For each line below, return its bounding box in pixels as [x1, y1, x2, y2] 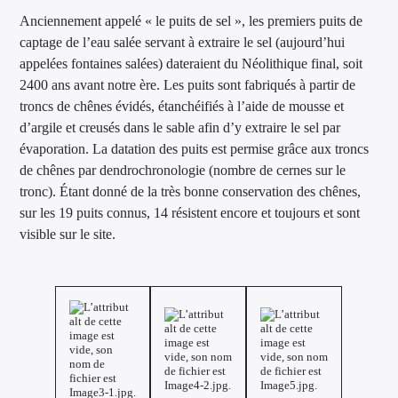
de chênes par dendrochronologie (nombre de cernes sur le [20, 162, 346, 178]
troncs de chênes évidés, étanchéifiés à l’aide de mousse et [20, 98, 345, 114]
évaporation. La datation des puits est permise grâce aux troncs [20, 140, 370, 156]
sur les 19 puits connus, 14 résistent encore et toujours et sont [20, 204, 361, 220]
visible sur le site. [20, 226, 116, 242]
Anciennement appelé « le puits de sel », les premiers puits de [20, 12, 363, 28]
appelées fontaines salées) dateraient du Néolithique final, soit [20, 55, 363, 71]
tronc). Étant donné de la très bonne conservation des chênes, [20, 183, 362, 199]
